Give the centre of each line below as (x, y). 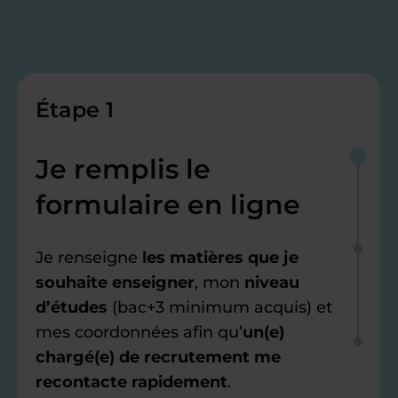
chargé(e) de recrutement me (158, 358)
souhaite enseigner (115, 283)
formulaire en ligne (168, 205)
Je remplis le (123, 170)
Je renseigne (89, 258)
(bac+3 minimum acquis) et (220, 308)
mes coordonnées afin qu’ (139, 333)
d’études (72, 308)
